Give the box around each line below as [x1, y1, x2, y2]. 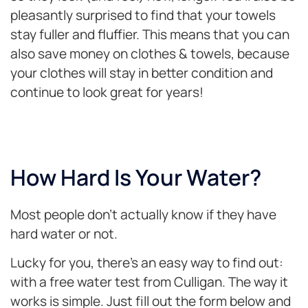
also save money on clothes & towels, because [10, 44, 289, 63]
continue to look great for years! [10, 82, 203, 101]
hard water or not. [10, 224, 118, 243]
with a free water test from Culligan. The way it [10, 273, 288, 291]
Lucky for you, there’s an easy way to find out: [10, 254, 283, 272]
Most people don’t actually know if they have [10, 205, 276, 223]
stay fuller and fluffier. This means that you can [10, 25, 289, 43]
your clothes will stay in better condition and [10, 63, 273, 82]
